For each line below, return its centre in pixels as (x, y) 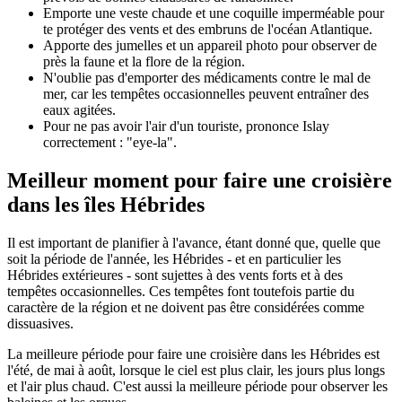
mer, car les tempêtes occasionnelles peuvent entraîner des (206, 93)
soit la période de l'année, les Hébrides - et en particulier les (174, 258)
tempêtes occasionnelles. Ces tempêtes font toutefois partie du (181, 291)
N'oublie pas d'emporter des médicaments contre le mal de (207, 77)
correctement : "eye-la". (110, 142)
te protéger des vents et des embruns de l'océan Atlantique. (208, 29)
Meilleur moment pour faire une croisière (200, 180)
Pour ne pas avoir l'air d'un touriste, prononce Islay (186, 126)
